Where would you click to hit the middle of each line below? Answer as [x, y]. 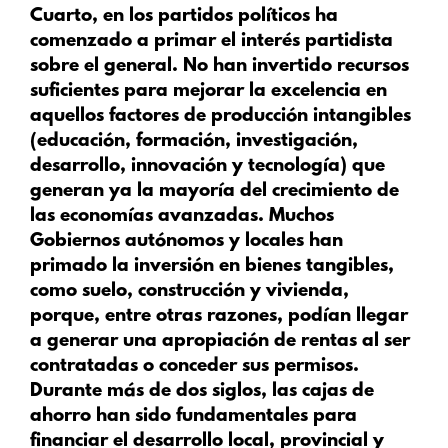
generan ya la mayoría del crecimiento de [214, 192]
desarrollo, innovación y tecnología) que [207, 167]
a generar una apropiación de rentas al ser [220, 342]
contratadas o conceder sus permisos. [194, 367]
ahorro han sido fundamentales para [193, 417]
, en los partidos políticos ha [215, 17]
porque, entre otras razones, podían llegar [219, 317]
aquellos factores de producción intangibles [220, 117]
